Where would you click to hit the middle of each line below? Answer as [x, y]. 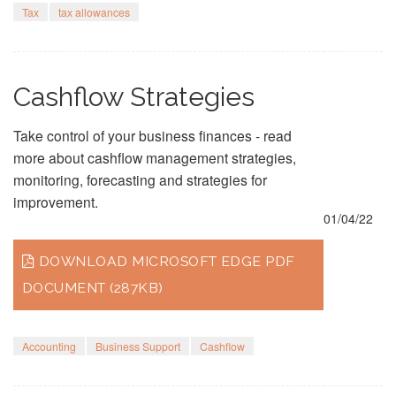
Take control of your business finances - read [152, 135]
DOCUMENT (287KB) [93, 288]
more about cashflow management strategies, [155, 157]
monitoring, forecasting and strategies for [140, 179]
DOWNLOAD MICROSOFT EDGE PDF [167, 261]
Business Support [138, 346]
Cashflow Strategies [134, 97]
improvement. [56, 202]
